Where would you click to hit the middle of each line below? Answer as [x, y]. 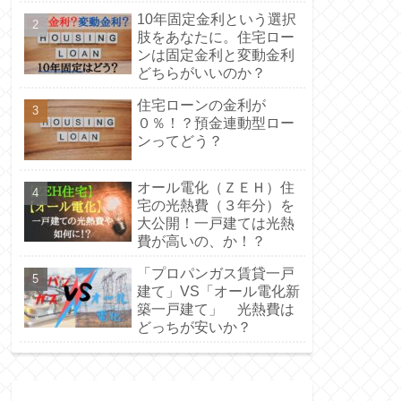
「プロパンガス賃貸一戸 [215, 274]
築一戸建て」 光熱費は [215, 310]
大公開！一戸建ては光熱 [215, 224]
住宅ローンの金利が [201, 106]
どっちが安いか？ [194, 328]
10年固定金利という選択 [216, 20]
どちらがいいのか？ [201, 73]
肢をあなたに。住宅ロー [215, 38]
